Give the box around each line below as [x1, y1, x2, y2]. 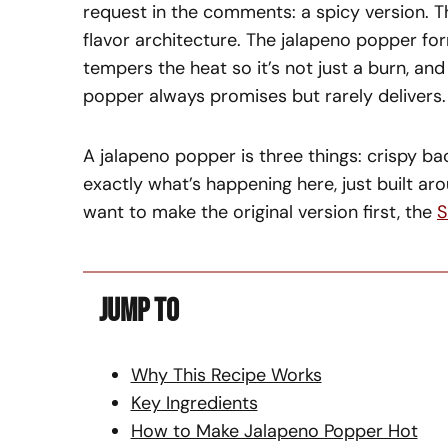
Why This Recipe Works [130, 362, 322, 387]
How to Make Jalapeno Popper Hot [130, 418, 418, 443]
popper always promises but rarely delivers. [83, 83, 446, 108]
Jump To [99, 291, 179, 331]
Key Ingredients [130, 390, 258, 415]
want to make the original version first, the [83, 199, 437, 224]
